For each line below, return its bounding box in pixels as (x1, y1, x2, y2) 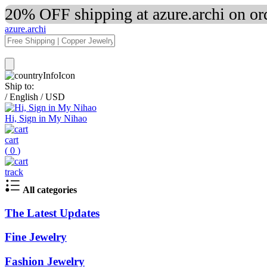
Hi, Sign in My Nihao (5, 113, 87, 123)
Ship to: (5, 81, 34, 91)
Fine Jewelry (5, 231, 67, 244)
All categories (23, 185, 77, 195)
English (10, 92, 38, 102)
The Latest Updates (5, 206, 100, 219)
